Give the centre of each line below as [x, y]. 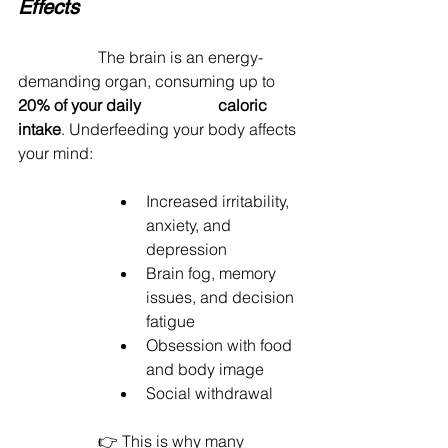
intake [39, 128]
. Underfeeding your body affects [180, 128]
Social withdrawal [209, 392]
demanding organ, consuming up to [148, 80]
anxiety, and [190, 224]
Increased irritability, [219, 200]
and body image [205, 368]
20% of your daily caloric [81, 104]
